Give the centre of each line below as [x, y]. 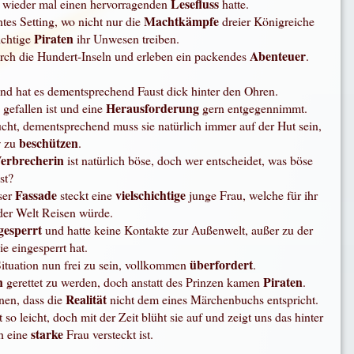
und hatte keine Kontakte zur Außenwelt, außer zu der [179, 230]
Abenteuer [278, 56]
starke [49, 334]
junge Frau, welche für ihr [251, 195]
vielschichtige [150, 195]
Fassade [37, 195]
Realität [87, 299]
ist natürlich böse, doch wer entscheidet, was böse [190, 160]
